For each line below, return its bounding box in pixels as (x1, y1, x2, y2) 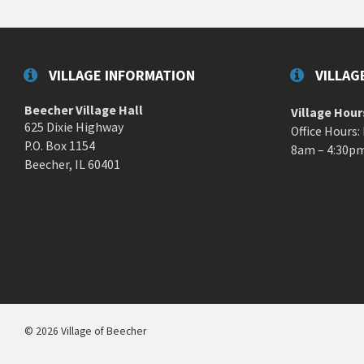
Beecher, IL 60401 (24, 157, 120, 173)
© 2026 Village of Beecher (24, 323, 146, 338)
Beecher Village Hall (24, 102, 143, 119)
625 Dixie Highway (24, 119, 123, 136)
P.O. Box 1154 (24, 138, 95, 154)
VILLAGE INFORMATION (49, 66, 195, 85)
